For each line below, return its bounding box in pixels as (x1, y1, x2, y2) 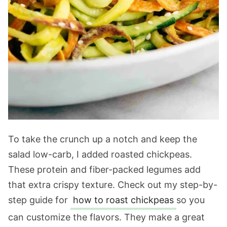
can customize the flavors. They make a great (8, 212, 205, 222)
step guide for (8, 195, 70, 205)
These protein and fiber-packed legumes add (8, 164, 201, 175)
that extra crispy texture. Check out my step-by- (8, 179, 217, 190)
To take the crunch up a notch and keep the (8, 134, 197, 144)
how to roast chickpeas (73, 195, 174, 205)
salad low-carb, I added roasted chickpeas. (8, 149, 192, 160)
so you (176, 195, 205, 205)
